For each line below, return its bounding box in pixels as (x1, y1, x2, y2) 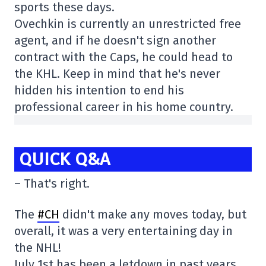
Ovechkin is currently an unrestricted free (14, 17, 241, 31)
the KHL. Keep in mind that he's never (14, 66, 220, 81)
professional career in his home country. (14, 100, 233, 114)
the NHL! (14, 240, 61, 255)
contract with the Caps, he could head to (14, 50, 233, 64)
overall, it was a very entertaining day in (14, 224, 233, 239)
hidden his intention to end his (14, 83, 184, 97)
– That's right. (14, 176, 90, 191)
